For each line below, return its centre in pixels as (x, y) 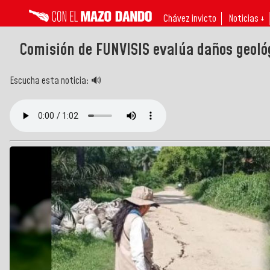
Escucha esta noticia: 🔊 (55, 80)
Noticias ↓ (246, 19)
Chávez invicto (190, 19)
